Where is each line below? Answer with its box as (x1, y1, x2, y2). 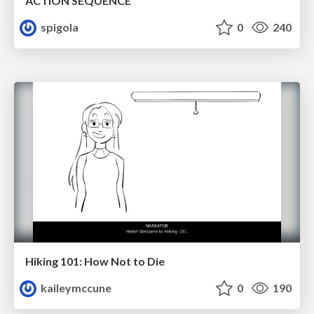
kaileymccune (39, 281, 112, 295)
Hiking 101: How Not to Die (25, 254, 165, 268)
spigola (39, 20, 79, 34)
